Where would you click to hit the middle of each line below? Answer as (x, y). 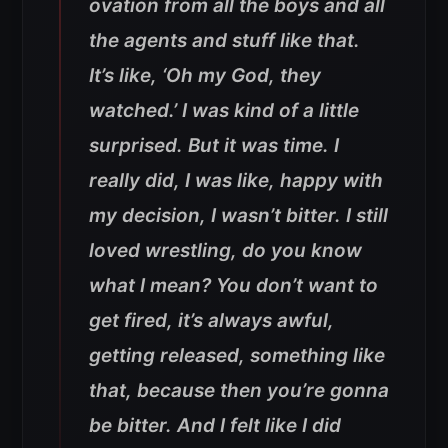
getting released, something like (237, 355)
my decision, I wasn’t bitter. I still (238, 215)
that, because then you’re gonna (239, 390)
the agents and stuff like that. (224, 40)
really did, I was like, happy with (236, 180)
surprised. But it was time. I (214, 145)
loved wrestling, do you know (225, 250)
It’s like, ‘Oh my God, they (205, 75)
